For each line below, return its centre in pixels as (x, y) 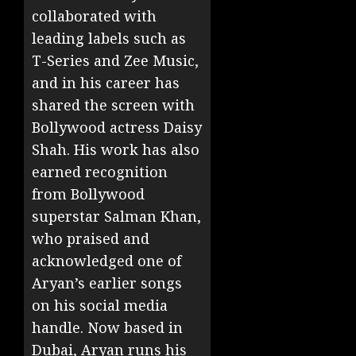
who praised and (91, 239)
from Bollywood (88, 194)
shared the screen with (113, 105)
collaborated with (94, 16)
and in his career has (106, 83)
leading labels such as (109, 39)
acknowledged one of (106, 261)
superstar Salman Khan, (116, 217)
